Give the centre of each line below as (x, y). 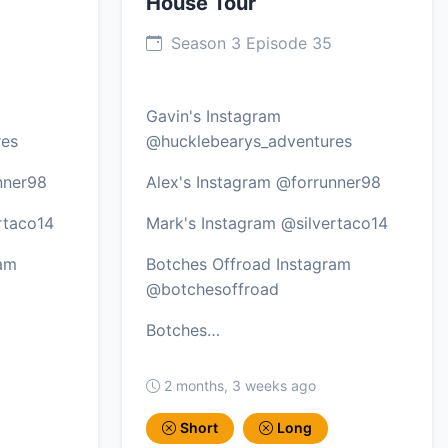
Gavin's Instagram (213, 116)
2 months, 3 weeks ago (240, 386)
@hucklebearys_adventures (249, 141)
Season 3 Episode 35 (249, 43)
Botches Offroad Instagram (248, 264)
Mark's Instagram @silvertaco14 (267, 223)
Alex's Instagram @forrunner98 (263, 182)
